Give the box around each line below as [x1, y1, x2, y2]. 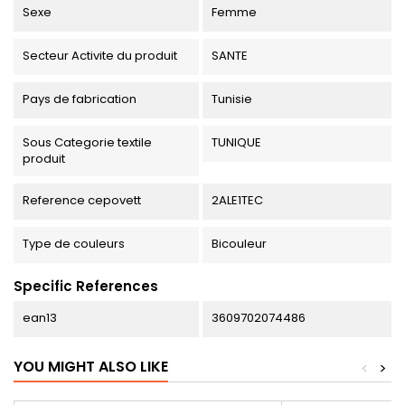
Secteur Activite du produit [23, 46, 177, 64]
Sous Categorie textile [23, 133, 152, 151]
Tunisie [211, 89, 252, 108]
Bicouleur [211, 234, 267, 252]
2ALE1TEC [211, 191, 263, 209]
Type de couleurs [23, 234, 125, 252]
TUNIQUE [211, 133, 261, 151]
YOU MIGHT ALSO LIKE [14, 355, 168, 377]
